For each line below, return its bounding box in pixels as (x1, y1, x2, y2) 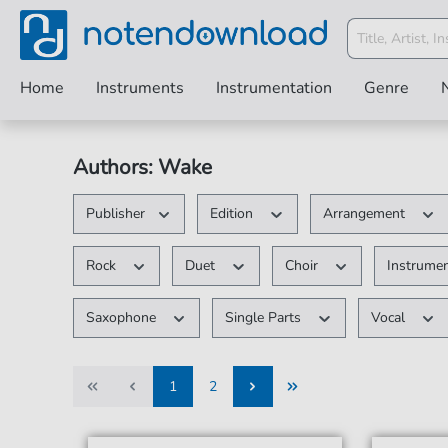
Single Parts (225, 308, 306, 327)
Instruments (96, 77, 184, 99)
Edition (210, 204, 258, 223)
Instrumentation (216, 77, 332, 99)
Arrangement (322, 204, 409, 223)
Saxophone (85, 308, 160, 327)
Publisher (85, 204, 145, 223)
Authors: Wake (72, 153, 212, 181)
